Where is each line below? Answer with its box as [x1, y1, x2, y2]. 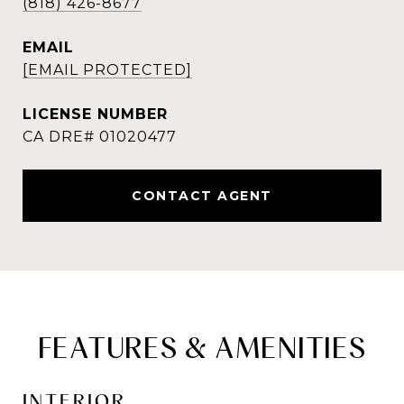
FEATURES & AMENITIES [37, 330, 367, 365]
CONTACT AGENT [132, 188, 272, 204]
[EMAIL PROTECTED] [23, 61, 192, 78]
